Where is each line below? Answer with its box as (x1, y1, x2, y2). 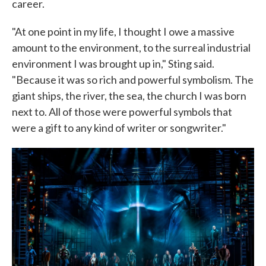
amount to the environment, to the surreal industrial (12, 41, 251, 54)
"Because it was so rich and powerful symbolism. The (12, 73, 254, 86)
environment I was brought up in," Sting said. (12, 57, 214, 70)
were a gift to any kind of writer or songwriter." (12, 121, 226, 134)
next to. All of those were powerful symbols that (12, 105, 232, 118)
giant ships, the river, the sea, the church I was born (12, 89, 246, 102)
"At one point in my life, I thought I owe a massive (12, 25, 235, 38)
